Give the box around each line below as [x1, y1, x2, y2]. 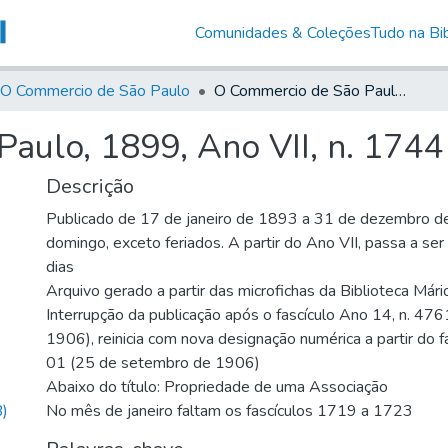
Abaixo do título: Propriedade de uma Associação [46, 375, 388, 398]
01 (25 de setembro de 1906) [46, 351, 260, 374]
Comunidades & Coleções [194, 21, 371, 44]
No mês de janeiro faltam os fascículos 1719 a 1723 [46, 399, 413, 422]
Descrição [46, 172, 134, 200]
